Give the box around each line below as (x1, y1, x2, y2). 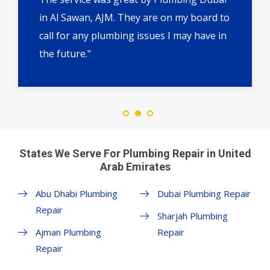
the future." (39, 47, 91, 61)
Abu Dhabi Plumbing (36, 187, 118, 200)
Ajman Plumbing (36, 226, 101, 239)
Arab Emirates (99, 160, 171, 174)
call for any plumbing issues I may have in (39, 29, 227, 43)
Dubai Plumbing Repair (157, 187, 251, 200)
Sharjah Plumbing (157, 210, 228, 222)
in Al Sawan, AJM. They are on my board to (39, 11, 230, 25)
